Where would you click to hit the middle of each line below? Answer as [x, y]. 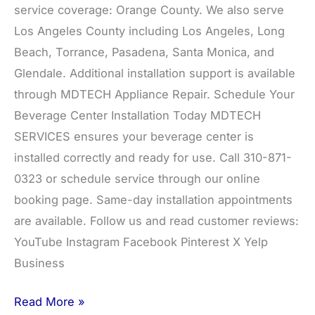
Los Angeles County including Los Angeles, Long [149, 31]
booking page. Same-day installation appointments [153, 200]
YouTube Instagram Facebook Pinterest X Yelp [141, 242]
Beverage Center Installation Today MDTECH [137, 116]
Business [39, 263]
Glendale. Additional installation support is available [155, 73]
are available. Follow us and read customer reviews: [156, 221]
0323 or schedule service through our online [137, 179]
